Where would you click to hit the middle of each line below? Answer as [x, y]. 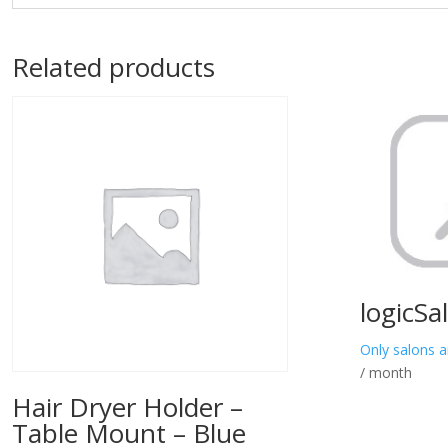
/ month [386, 372]
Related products [113, 67]
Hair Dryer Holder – [127, 407]
